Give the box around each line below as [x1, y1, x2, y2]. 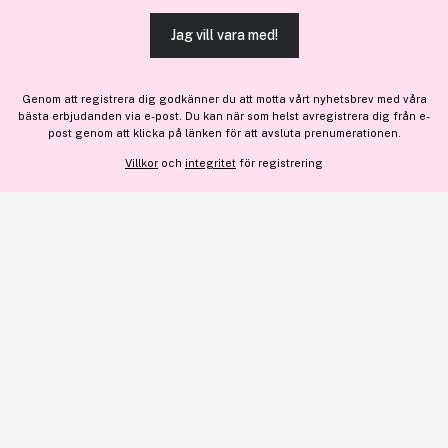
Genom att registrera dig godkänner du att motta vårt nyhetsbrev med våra [21, 93, 427, 105]
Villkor [125, 157, 158, 169]
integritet [185, 157, 236, 169]
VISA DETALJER [156, 118, 292, 138]
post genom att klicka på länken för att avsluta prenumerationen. [47, 127, 401, 139]
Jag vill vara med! [170, 27, 278, 44]
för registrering [236, 157, 323, 169]
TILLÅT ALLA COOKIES [125, 38, 323, 58]
